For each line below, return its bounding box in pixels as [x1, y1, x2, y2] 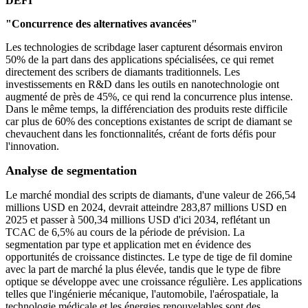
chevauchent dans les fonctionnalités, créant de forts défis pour [5, 128, 276, 140]
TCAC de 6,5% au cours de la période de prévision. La [5, 226, 245, 239]
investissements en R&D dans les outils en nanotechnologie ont [5, 78, 279, 91]
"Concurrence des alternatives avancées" [5, 18, 197, 30]
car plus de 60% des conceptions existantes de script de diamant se [5, 115, 292, 128]
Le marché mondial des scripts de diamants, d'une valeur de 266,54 [5, 189, 296, 201]
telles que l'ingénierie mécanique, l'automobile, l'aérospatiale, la [5, 288, 278, 300]
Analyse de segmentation [5, 164, 137, 178]
